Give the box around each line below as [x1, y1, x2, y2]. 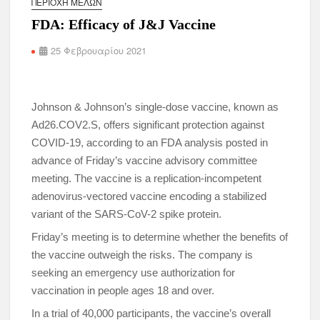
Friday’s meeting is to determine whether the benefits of [31, 231, 289, 243]
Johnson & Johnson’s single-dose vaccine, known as [31, 101, 279, 113]
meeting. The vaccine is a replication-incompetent [31, 172, 262, 184]
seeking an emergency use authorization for [31, 266, 236, 279]
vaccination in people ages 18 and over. [31, 284, 215, 296]
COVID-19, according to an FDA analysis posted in [31, 136, 269, 149]
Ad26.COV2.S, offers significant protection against [31, 119, 265, 131]
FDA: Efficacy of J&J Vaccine [31, 16, 216, 32]
